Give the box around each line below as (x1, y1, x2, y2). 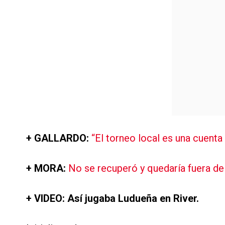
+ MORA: (26, 162, 68, 174)
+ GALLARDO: (26, 132, 91, 144)
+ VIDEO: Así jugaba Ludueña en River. (26, 192, 199, 204)
